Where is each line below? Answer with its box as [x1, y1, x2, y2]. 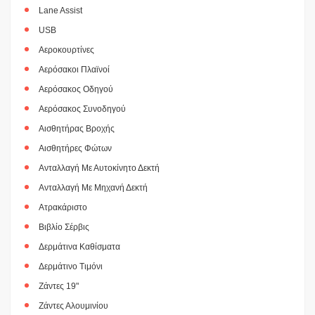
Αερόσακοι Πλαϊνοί [39, 64, 110, 75]
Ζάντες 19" [39, 281, 79, 291]
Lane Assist [39, 5, 82, 15]
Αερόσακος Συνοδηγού [39, 103, 126, 114]
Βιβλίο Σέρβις [39, 221, 89, 232]
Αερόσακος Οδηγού [39, 84, 113, 94]
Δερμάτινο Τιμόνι [39, 261, 103, 271]
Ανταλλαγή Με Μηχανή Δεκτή [39, 182, 148, 193]
